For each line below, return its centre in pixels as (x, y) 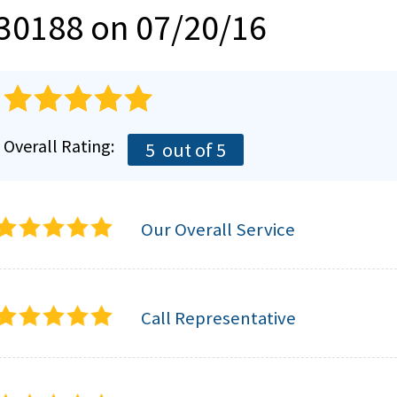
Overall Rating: (59, 146)
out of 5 (192, 150)
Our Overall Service (218, 230)
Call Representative (218, 319)
